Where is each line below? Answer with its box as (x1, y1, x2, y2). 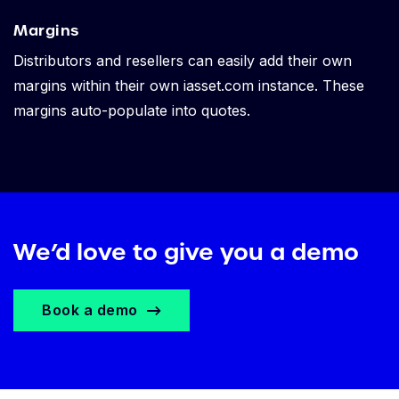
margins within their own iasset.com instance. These (13, 77, 364, 95)
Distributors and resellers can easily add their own (13, 52, 352, 70)
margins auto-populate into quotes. (13, 102, 250, 120)
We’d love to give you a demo (13, 237, 359, 268)
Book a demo (42, 301, 138, 320)
